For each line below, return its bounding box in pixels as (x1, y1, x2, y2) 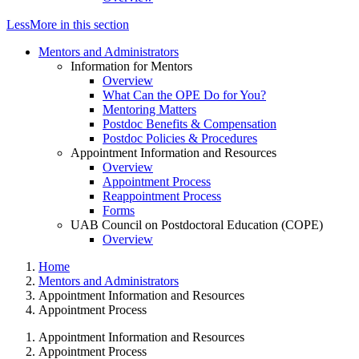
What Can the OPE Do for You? (103, 88, 266, 103)
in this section (57, 18, 129, 32)
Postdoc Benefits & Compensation (103, 117, 276, 131)
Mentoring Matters (103, 103, 196, 117)
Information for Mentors (71, 59, 192, 74)
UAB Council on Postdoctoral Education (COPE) (71, 218, 323, 232)
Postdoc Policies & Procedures (103, 131, 257, 146)
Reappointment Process (103, 189, 221, 204)
